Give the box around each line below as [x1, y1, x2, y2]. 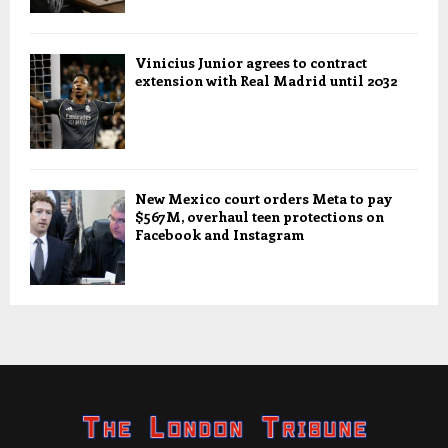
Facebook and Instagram [135, 225, 304, 245]
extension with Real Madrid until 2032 [135, 71, 397, 91]
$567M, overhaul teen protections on [135, 207, 384, 227]
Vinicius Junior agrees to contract [135, 53, 367, 73]
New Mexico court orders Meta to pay [135, 189, 392, 209]
